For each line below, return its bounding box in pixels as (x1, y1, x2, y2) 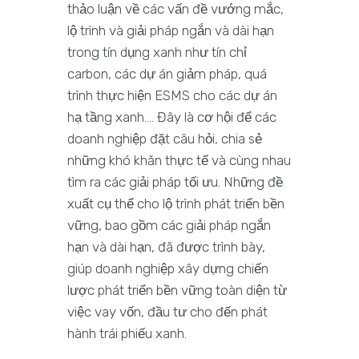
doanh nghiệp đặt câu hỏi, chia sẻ (67, 130, 262, 147)
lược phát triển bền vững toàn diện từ (67, 281, 287, 298)
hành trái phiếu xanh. (67, 325, 187, 341)
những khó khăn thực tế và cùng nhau (67, 151, 291, 168)
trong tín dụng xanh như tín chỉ (67, 43, 247, 60)
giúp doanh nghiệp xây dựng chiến (67, 260, 268, 276)
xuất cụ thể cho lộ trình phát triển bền (67, 195, 284, 212)
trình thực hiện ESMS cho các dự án (67, 87, 277, 103)
